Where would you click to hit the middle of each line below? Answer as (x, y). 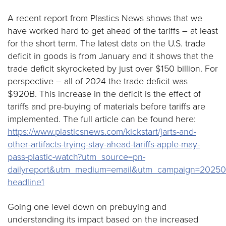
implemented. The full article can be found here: (102, 119)
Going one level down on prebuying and (87, 207)
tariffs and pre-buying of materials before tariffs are (106, 106)
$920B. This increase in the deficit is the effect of (104, 94)
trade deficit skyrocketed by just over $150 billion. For (113, 69)
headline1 (26, 182)
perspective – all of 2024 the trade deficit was (98, 81)
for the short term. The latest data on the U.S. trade (106, 43)
